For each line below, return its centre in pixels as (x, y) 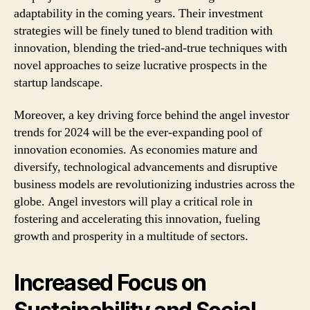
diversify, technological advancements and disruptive (146, 167)
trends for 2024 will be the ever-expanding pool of (138, 133)
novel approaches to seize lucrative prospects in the (140, 65)
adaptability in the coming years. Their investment (138, 13)
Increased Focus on (110, 283)
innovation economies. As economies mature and (136, 150)
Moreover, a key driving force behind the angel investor (152, 115)
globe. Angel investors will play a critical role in (133, 202)
